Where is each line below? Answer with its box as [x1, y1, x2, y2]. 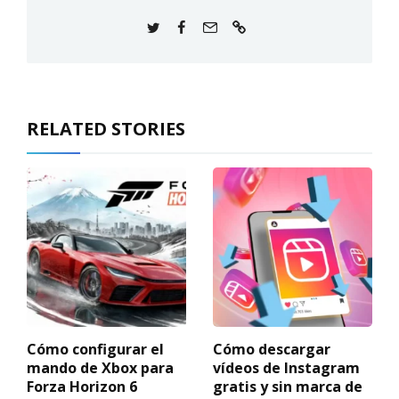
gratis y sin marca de [213, 377, 362, 397]
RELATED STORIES [27, 117, 185, 142]
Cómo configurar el [27, 339, 164, 360]
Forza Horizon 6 [27, 377, 137, 397]
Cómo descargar [213, 339, 330, 360]
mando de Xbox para [27, 358, 174, 379]
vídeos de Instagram [213, 358, 360, 379]
